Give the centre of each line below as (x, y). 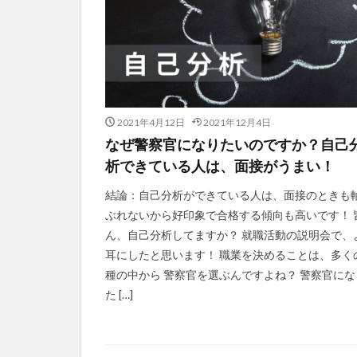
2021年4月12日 (151, 123)
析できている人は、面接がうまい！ (220, 166)
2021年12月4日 (237, 123)
